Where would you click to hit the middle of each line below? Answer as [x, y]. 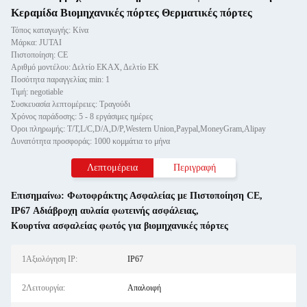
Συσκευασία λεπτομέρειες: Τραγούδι [71, 104]
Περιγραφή [195, 168]
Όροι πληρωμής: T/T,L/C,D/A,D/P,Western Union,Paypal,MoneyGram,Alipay [138, 129]
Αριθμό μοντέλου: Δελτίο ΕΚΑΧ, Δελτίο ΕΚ [85, 67]
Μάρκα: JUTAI [36, 42]
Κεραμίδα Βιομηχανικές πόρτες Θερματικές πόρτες [132, 13]
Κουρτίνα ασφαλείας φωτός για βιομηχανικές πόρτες [120, 226]
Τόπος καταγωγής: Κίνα [50, 30]
